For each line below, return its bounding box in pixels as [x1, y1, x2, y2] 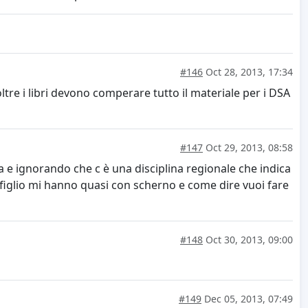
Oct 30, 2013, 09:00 [203, 232, 293, 246]
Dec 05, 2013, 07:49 [201, 291, 293, 305]
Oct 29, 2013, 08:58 [203, 140, 293, 154]
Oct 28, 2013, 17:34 [203, 65, 293, 78]
